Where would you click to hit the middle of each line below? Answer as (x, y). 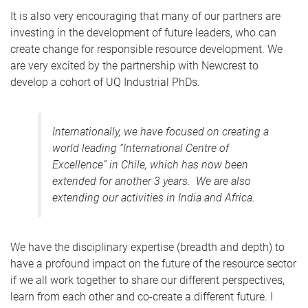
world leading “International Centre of (141, 148)
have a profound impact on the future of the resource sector (153, 263)
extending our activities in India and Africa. (154, 197)
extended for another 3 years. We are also (152, 181)
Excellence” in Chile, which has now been (150, 164)
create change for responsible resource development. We (146, 49)
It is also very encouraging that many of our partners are (145, 16)
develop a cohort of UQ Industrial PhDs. (105, 82)
